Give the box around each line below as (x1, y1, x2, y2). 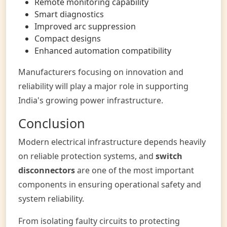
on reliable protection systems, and (18, 150, 156, 162)
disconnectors (18, 164, 75, 176)
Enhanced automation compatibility (34, 45, 171, 56)
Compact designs (34, 32, 101, 44)
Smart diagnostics (34, 8, 104, 20)
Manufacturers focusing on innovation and (18, 66, 183, 78)
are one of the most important (75, 164, 194, 176)
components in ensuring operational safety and (18, 178, 201, 190)
